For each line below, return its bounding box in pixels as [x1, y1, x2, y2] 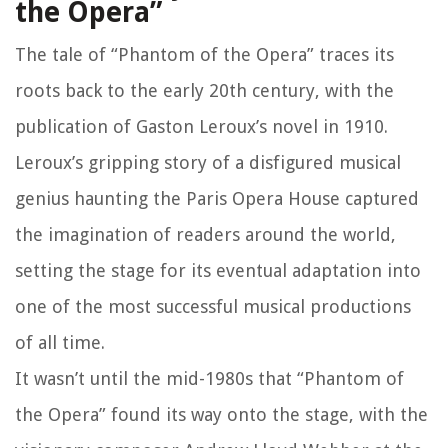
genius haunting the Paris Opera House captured [15, 188, 419, 210]
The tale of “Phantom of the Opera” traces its [15, 44, 394, 66]
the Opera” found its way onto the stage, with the [15, 404, 428, 426]
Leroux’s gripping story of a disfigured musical [15, 152, 401, 174]
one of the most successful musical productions [15, 296, 411, 318]
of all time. [15, 332, 105, 354]
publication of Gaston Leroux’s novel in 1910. [15, 116, 388, 138]
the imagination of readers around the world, [15, 224, 396, 246]
